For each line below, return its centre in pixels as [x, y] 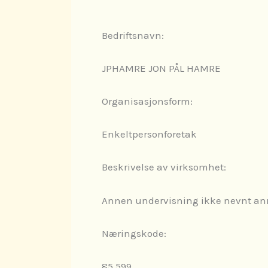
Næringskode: [134, 233]
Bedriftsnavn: [133, 35]
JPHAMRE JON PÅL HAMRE [161, 68]
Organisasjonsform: [147, 101]
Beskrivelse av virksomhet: [164, 167]
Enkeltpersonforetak [149, 134]
